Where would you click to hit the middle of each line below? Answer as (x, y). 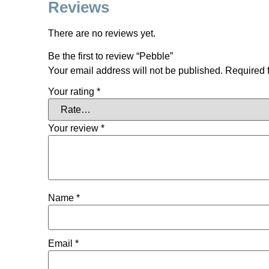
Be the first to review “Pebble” (110, 56)
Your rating (72, 91)
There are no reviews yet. (102, 33)
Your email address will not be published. (135, 70)
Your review (74, 128)
